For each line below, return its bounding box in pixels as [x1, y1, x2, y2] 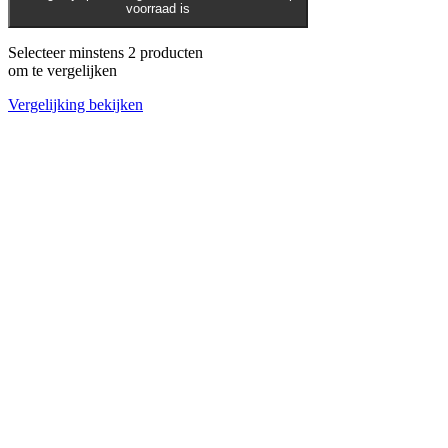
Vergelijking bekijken [8, 95, 143, 113]
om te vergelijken [8, 61, 117, 79]
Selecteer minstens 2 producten [8, 43, 203, 61]
